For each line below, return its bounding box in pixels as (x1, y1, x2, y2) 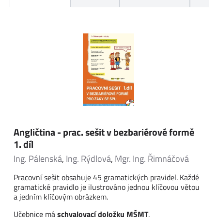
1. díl (14, 137, 33, 152)
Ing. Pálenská (14, 152, 62, 165)
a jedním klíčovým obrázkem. (14, 191, 110, 202)
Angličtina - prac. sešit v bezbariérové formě (14, 124, 194, 139)
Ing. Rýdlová (66, 152, 111, 165)
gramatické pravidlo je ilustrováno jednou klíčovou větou (14, 181, 200, 193)
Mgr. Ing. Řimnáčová (115, 152, 189, 165)
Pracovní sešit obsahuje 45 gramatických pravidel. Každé (14, 171, 199, 183)
